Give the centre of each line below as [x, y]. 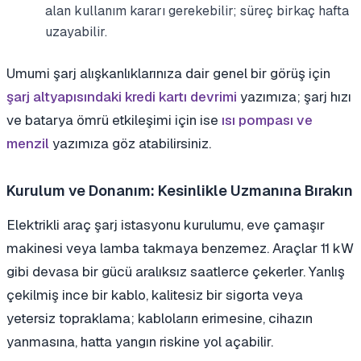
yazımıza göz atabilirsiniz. [130, 143]
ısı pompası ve [267, 120]
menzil [28, 143]
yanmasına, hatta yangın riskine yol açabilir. [140, 341]
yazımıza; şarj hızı [294, 96]
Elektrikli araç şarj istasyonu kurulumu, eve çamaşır [166, 224]
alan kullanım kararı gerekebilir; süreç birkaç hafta [197, 10]
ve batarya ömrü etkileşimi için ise [114, 120]
